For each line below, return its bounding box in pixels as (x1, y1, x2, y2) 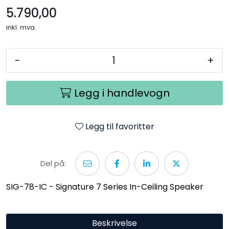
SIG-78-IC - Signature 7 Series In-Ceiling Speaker (6, 180, 203, 193)
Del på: (40, 157, 66, 169)
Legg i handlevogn (74, 85, 170, 100)
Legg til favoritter (85, 120, 154, 132)
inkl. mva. (6, 22, 36, 32)
